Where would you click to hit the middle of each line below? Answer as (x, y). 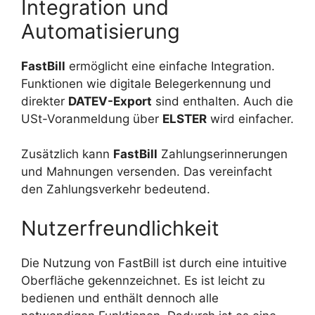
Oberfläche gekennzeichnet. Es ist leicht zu (143, 280)
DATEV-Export (110, 101)
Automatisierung (101, 31)
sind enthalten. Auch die (223, 101)
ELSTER (185, 118)
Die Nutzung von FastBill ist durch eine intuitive (154, 263)
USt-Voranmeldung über (92, 118)
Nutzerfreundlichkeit (120, 228)
